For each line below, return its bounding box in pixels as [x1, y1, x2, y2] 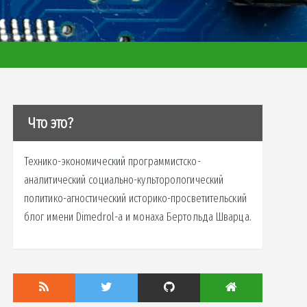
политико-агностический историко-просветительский [23, 192, 247, 206]
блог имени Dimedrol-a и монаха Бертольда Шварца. [23, 210, 251, 224]
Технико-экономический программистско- [23, 155, 201, 169]
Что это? [27, 114, 74, 133]
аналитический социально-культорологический [23, 173, 224, 187]
